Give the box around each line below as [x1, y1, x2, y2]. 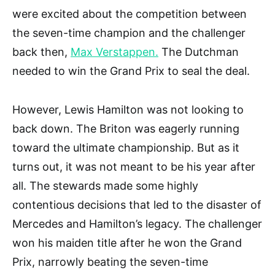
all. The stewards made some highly [12, 179, 198, 193]
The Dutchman [158, 45, 239, 59]
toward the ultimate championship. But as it [12, 141, 239, 155]
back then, [12, 45, 71, 59]
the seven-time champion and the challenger [12, 26, 246, 40]
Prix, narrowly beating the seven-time [12, 255, 208, 269]
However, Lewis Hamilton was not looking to [12, 103, 244, 117]
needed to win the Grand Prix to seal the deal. [12, 64, 250, 78]
